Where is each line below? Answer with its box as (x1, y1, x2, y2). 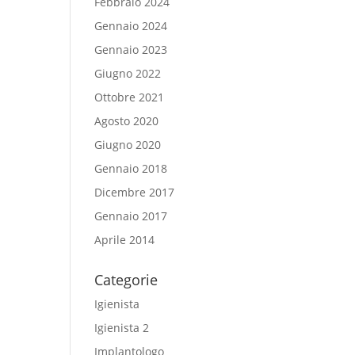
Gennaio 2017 (94, 208, 168, 223)
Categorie (94, 270, 158, 289)
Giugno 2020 (94, 137, 162, 152)
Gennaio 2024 (94, 18, 168, 33)
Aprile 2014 (94, 232, 155, 247)
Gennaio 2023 (94, 42, 168, 57)
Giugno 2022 (94, 66, 162, 81)
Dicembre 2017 (94, 185, 175, 200)
